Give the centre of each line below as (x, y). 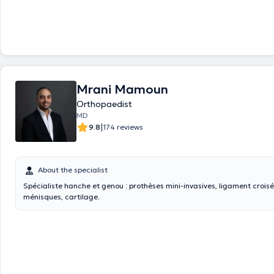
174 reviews (123, 127)
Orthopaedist (104, 104)
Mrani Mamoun (122, 89)
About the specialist (73, 170)
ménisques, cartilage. (61, 197)
